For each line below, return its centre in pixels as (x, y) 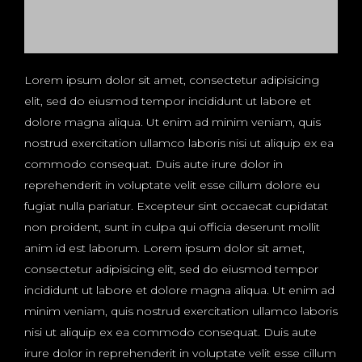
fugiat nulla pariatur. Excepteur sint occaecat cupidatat (176, 206)
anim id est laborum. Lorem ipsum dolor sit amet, (164, 248)
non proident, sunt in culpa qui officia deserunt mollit (172, 227)
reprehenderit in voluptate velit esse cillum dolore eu (172, 185)
